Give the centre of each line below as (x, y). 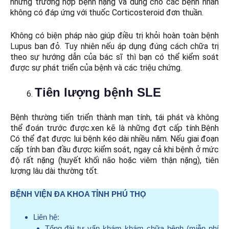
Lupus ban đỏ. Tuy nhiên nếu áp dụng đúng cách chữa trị (114, 47)
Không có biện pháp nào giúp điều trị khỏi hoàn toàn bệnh (114, 36)
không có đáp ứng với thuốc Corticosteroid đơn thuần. (107, 13)
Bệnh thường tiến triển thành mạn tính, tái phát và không (114, 118)
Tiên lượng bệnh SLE (98, 93)
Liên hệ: (46, 217)
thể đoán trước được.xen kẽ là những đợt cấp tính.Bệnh (114, 128)
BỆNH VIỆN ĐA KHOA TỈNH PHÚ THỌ (78, 194)
